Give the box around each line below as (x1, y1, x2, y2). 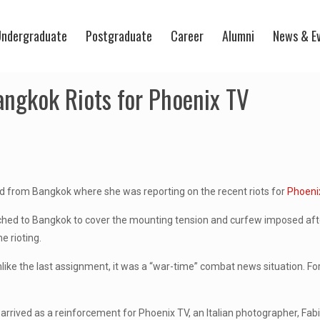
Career (171, 26, 204, 45)
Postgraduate (86, 26, 152, 45)
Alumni (222, 26, 254, 45)
